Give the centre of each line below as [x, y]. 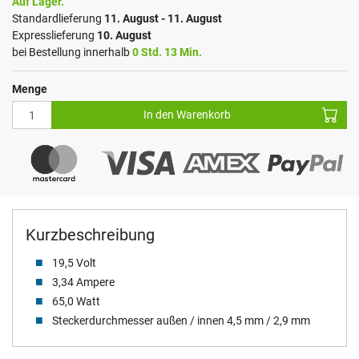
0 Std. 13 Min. [167, 52]
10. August [124, 36]
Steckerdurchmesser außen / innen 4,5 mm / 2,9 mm [179, 320]
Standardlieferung [58, 19]
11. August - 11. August [163, 19]
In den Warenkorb [187, 115]
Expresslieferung [54, 36]
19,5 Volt [73, 262]
